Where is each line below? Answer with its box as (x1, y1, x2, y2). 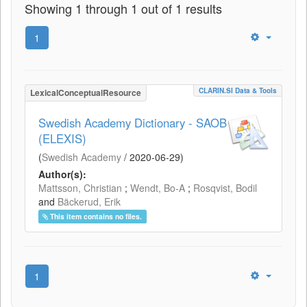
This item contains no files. (50, 210, 143, 221)
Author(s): (38, 167, 86, 181)
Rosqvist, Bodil (193, 180, 257, 195)
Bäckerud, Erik (58, 194, 121, 208)
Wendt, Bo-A (130, 180, 185, 195)
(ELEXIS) (38, 130, 86, 147)
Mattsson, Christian (38, 180, 122, 195)
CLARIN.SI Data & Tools (199, 85, 277, 95)
